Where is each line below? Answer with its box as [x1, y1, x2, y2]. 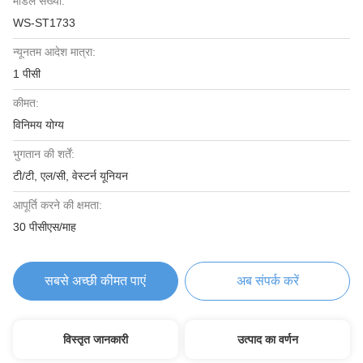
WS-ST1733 [13, 16, 75, 29]
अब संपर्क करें [236, 274, 299, 288]
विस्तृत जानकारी [62, 333, 128, 346]
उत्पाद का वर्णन [237, 333, 298, 346]
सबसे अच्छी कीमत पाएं [45, 274, 147, 288]
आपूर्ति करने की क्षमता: [13, 199, 102, 211]
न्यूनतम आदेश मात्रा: [13, 45, 96, 58]
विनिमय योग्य [13, 118, 64, 131]
